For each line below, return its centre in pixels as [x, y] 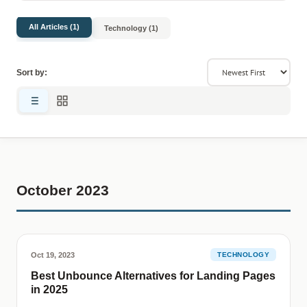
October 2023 [63, 190]
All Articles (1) [54, 27]
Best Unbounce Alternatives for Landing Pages [153, 276]
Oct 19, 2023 [53, 255]
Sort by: [32, 72]
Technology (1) [131, 28]
